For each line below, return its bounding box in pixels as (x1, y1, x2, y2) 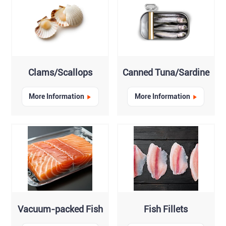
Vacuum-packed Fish (17, 203, 103, 214)
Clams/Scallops (28, 67, 92, 78)
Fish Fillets (144, 203, 188, 214)
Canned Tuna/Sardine (122, 67, 209, 78)
